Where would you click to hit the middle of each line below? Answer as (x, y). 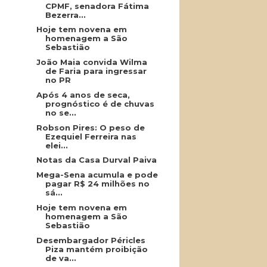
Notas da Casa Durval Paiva (96, 160)
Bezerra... (65, 15)
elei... (56, 145)
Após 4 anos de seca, (83, 94)
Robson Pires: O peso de (90, 127)
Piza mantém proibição (96, 249)
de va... (60, 258)
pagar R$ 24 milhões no (97, 184)
